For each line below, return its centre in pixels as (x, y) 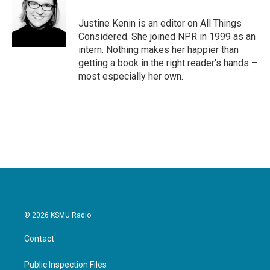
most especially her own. (131, 76)
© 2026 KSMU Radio (58, 215)
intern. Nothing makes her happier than (159, 50)
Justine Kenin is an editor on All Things (160, 23)
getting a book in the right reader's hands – (168, 63)
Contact (39, 239)
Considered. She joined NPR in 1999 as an (167, 36)
